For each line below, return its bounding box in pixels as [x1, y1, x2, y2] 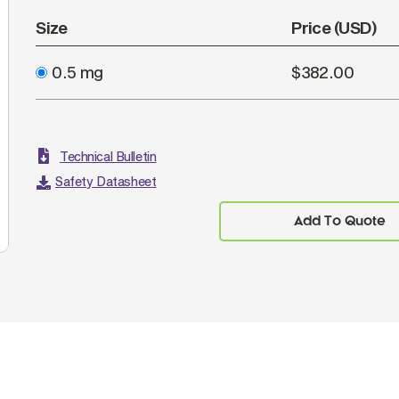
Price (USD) [291, 18, 378, 37]
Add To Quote [293, 215, 386, 228]
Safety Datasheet [55, 174, 157, 189]
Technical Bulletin [59, 149, 157, 164]
